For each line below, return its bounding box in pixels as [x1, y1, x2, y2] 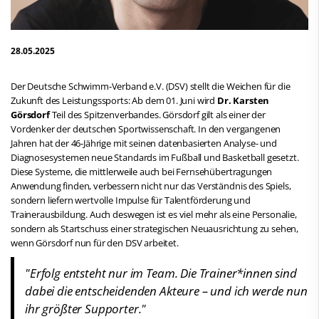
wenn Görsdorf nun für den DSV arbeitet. [11, 236, 179, 249]
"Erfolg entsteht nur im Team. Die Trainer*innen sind [25, 264, 297, 281]
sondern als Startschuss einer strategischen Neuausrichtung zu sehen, [11, 221, 299, 235]
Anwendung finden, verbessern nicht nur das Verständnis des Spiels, [11, 179, 291, 192]
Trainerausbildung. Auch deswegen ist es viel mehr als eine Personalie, [11, 207, 297, 221]
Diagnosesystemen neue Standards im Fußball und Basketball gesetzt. [11, 150, 299, 164]
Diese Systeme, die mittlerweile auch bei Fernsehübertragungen [11, 164, 273, 178]
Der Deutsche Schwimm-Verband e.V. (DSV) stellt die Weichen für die [11, 79, 291, 93]
